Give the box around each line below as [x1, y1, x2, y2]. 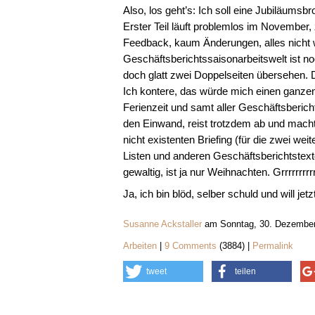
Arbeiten [122, 240, 157, 251]
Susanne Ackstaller [122, 219, 202, 229]
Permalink [252, 240, 293, 251]
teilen [234, 266, 256, 276]
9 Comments [164, 240, 219, 251]
